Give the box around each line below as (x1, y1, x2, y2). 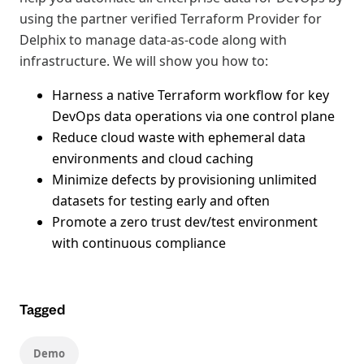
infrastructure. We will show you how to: (19, 52, 268, 70)
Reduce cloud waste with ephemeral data (52, 128, 305, 146)
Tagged (19, 301, 65, 318)
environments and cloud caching (52, 149, 253, 167)
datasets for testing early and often (52, 192, 270, 210)
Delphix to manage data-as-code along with (19, 31, 287, 49)
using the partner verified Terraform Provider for (19, 10, 322, 28)
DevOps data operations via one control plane (52, 107, 335, 125)
